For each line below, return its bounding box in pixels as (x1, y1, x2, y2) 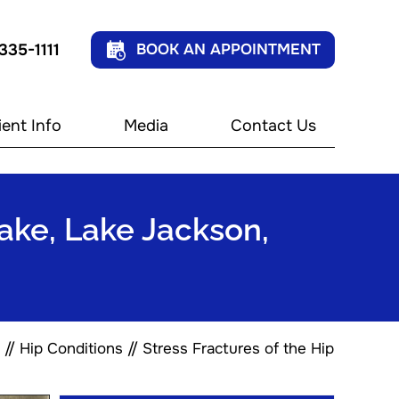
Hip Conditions (20, 339, 123, 358)
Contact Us (230, 116, 316, 135)
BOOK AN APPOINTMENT (136, 40, 321, 59)
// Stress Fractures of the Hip (123, 339, 334, 358)
